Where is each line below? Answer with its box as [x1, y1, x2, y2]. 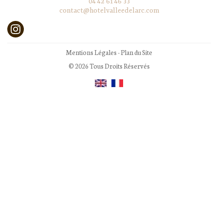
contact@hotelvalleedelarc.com [59, 7, 159, 15]
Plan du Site [121, 47, 152, 57]
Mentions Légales [66, 47, 117, 57]
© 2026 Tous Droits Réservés [68, 61, 150, 71]
